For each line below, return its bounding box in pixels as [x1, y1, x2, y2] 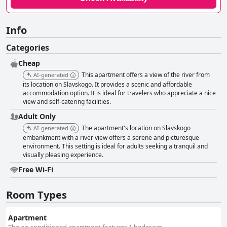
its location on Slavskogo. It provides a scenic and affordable [23, 80, 192, 89]
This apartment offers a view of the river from [82, 70, 210, 80]
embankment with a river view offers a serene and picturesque [23, 133, 199, 142]
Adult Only [18, 111, 56, 122]
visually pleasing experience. [23, 150, 103, 160]
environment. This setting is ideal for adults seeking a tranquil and [23, 142, 208, 151]
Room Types [6, 188, 67, 202]
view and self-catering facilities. [23, 97, 111, 106]
